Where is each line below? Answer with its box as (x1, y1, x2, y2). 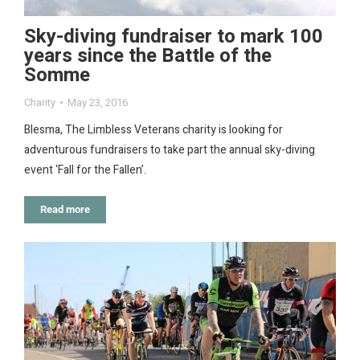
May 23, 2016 (67, 95, 128, 111)
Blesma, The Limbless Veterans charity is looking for (24, 121, 283, 139)
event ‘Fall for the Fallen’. (24, 162, 146, 179)
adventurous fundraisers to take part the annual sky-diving (24, 141, 315, 159)
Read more (40, 203, 90, 216)
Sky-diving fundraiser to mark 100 (24, 22, 323, 51)
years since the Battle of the (24, 42, 272, 71)
